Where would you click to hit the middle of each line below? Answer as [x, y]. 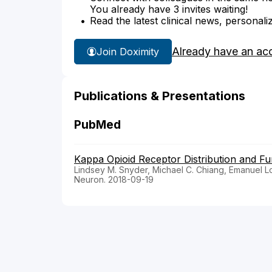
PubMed [97, 125]
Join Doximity [128, 51]
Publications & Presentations [160, 96]
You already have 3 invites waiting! [169, 9]
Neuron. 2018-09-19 [114, 180]
